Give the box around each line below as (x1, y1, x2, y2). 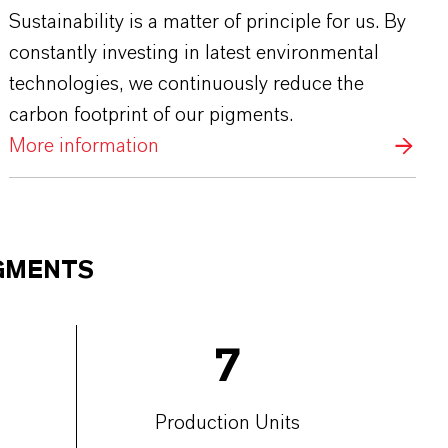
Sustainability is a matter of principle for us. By (9, 11, 407, 32)
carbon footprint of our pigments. (9, 104, 294, 125)
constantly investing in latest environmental (9, 42, 380, 63)
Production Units (154, 412, 300, 433)
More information (9, 135, 160, 156)
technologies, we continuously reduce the (9, 73, 365, 94)
